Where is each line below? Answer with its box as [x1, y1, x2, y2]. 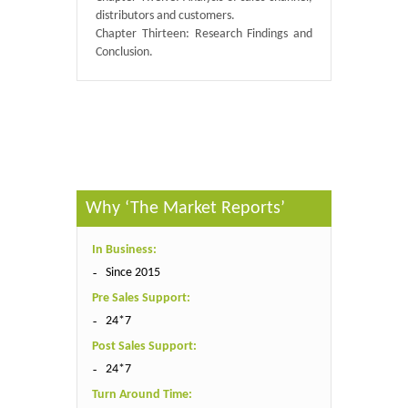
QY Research [149, 83, 214, 97]
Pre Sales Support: [92, 291, 190, 305]
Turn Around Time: [92, 388, 192, 402]
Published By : [76, 83, 149, 97]
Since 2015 [106, 266, 160, 280]
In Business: [92, 243, 157, 257]
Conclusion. [96, 46, 153, 59]
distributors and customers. [96, 9, 235, 23]
